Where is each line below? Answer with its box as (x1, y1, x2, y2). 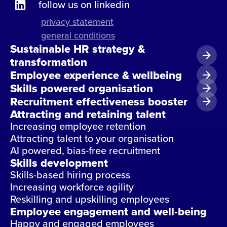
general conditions (41, 29, 115, 42)
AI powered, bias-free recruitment (10, 143, 160, 158)
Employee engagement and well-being (10, 203, 207, 220)
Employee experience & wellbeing (10, 67, 182, 84)
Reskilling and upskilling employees (10, 192, 169, 207)
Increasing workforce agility (10, 179, 134, 195)
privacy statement (41, 15, 113, 28)
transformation (10, 54, 87, 70)
